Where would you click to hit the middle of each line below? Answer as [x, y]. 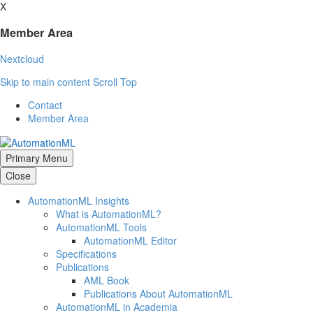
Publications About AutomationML [158, 293]
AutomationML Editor [130, 240]
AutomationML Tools [101, 227]
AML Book [107, 280]
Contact [45, 104]
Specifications [86, 253]
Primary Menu [37, 158]
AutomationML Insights [79, 200]
